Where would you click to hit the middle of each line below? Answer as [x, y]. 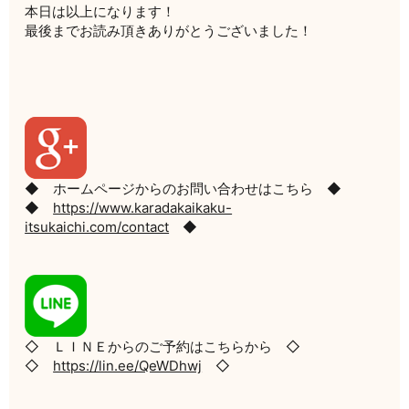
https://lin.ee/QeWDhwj [128, 366]
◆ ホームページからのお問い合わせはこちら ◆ [184, 189]
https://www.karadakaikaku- [143, 208]
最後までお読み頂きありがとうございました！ [169, 31]
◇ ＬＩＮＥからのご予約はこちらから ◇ [163, 347]
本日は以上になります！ [100, 12]
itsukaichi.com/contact [97, 227]
